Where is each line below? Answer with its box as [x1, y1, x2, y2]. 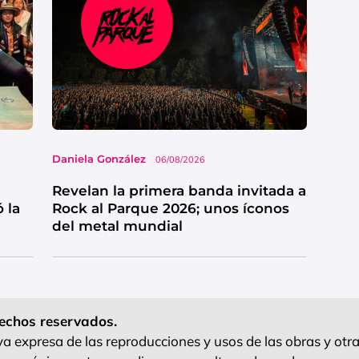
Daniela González [51, 152, 146, 166]
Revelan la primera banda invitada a [51, 183, 306, 200]
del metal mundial [51, 218, 187, 235]
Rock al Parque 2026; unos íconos [51, 200, 289, 217]
